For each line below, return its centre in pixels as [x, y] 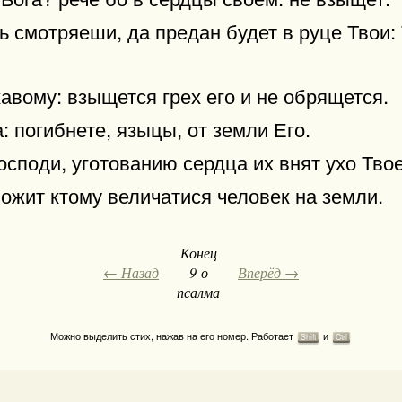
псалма [198, 292]
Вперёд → [268, 272]
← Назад [131, 272]
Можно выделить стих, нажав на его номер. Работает [173, 335]
